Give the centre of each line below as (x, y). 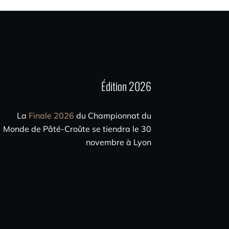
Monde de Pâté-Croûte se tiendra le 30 (77, 129)
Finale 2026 (51, 115)
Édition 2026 (126, 86)
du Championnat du (112, 115)
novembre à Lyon (118, 142)
